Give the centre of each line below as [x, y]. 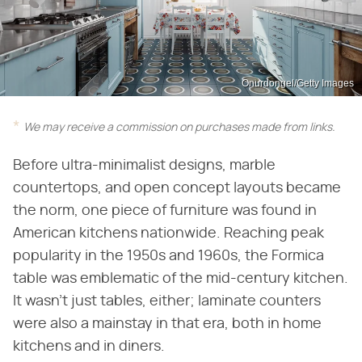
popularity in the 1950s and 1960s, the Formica [168, 256]
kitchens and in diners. [90, 346]
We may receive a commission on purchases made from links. [179, 127]
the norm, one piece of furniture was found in [165, 210]
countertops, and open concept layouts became [177, 188]
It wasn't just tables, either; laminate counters [167, 301]
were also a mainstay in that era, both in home [167, 324]
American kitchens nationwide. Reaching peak [168, 233]
